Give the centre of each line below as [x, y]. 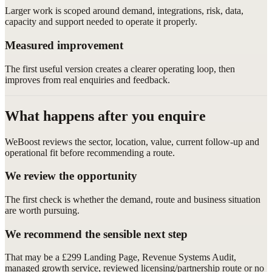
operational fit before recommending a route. [90, 152]
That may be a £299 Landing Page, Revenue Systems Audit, [121, 257]
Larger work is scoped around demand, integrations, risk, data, [124, 11]
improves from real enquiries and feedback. [87, 80]
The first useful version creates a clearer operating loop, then [120, 69]
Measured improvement [64, 45]
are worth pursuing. [42, 210]
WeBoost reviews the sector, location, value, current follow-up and [132, 141]
